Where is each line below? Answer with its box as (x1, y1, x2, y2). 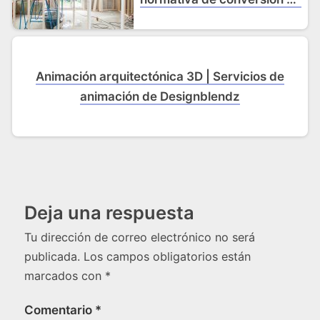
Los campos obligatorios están (84, 249, 251, 264)
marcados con (24, 269, 105, 284)
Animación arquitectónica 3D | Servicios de (36, 69, 284, 84)
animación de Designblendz (80, 89, 240, 104)
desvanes (192, 12, 249, 27)
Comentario (24, 303, 95, 318)
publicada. (24, 249, 80, 264)
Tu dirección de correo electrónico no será (24, 230, 255, 245)
